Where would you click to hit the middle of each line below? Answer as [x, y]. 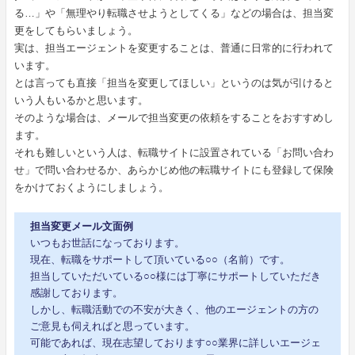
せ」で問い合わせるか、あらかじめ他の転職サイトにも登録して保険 [174, 170]
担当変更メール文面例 [81, 226]
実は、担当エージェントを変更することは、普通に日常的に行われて [174, 48]
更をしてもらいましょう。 [76, 31]
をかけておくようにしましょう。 [91, 188]
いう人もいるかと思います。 [81, 101]
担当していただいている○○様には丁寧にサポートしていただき [175, 276]
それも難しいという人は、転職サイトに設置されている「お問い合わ [174, 153]
